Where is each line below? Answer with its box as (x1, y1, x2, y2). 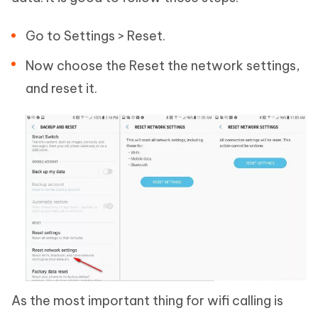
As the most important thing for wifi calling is (11, 292, 283, 309)
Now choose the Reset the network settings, (26, 57, 300, 74)
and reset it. (26, 80, 97, 97)
